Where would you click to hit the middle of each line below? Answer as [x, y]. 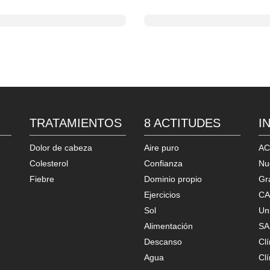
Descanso [163, 241]
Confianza [163, 163]
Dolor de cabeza [61, 147]
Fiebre [42, 179]
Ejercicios [162, 194]
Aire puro [162, 147]
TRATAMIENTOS [76, 123]
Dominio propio [173, 179]
